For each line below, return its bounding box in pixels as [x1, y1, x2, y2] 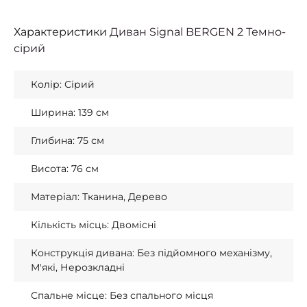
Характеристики [14, 25, 110, 38]
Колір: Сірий [31, 78, 95, 90]
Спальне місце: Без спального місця [31, 289, 213, 302]
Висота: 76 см [31, 162, 99, 175]
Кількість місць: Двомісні [31, 219, 156, 231]
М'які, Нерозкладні [31, 261, 125, 273]
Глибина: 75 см [31, 134, 104, 147]
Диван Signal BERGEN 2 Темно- [110, 25, 286, 38]
